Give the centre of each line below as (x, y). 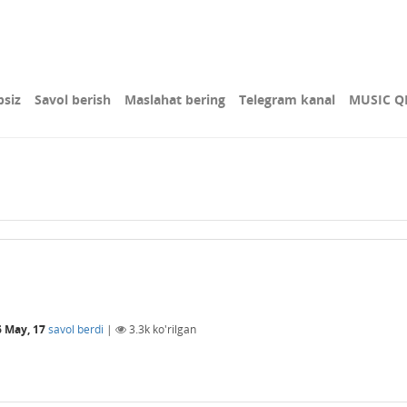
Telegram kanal (287, 99)
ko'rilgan (173, 329)
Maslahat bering (175, 99)
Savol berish (73, 99)
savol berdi (76, 329)
